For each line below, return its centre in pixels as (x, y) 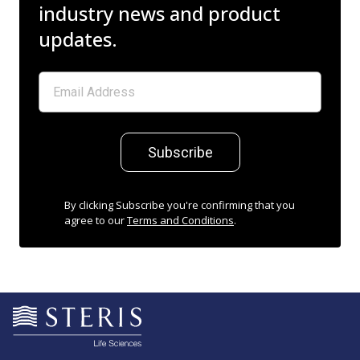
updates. (78, 39)
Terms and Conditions (180, 221)
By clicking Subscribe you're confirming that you (180, 205)
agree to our (96, 221)
